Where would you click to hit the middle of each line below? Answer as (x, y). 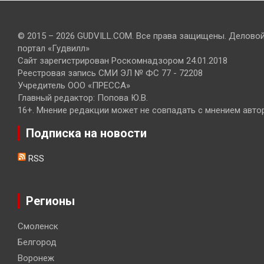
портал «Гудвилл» (54, 48)
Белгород (37, 242)
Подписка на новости (86, 133)
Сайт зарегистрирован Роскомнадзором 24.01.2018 (123, 61)
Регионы (50, 201)
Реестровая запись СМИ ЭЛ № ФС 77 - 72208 (110, 73)
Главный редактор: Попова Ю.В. (83, 98)
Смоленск (38, 226)
